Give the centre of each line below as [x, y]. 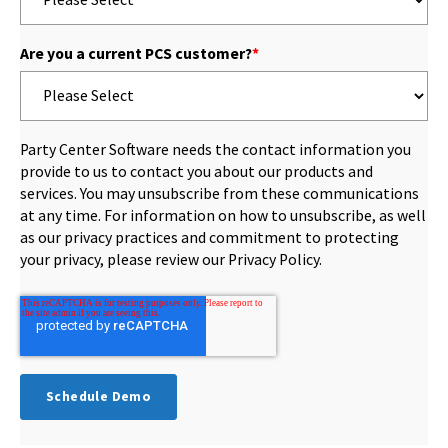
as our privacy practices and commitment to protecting [209, 237]
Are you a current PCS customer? [136, 53]
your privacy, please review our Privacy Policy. [171, 259]
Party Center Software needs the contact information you [215, 149]
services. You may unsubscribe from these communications [219, 193]
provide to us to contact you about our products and [196, 171]
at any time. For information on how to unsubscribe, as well [223, 215]
